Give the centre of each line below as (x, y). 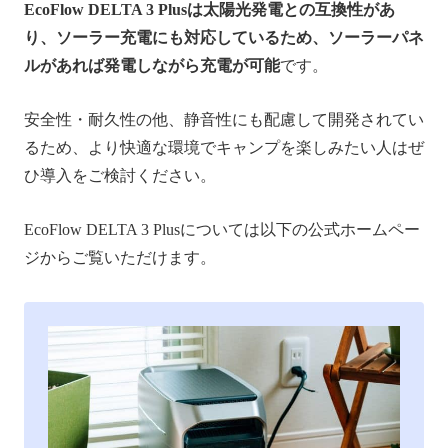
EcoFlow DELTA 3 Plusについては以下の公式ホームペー (222, 230)
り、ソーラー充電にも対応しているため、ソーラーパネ (224, 38)
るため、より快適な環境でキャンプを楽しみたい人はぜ (224, 148)
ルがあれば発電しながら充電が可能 (152, 66)
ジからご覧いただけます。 (120, 258)
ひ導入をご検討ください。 (120, 176)
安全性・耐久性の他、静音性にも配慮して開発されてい (224, 120)
